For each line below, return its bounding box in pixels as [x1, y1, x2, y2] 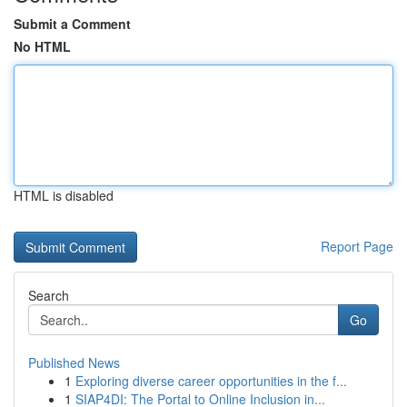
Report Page [321, 237, 393, 255]
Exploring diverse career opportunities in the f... [75, 372, 347, 390]
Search [28, 286, 69, 304]
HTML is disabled [14, 186, 114, 204]
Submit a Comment [14, 15, 131, 33]
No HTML [14, 37, 71, 55]
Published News [28, 353, 120, 372]
